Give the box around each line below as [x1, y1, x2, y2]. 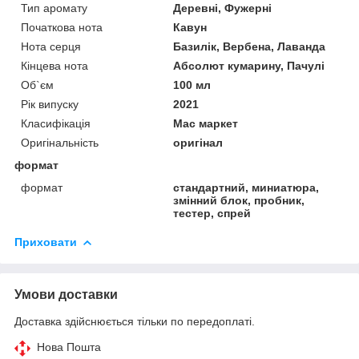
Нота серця [21, 39, 81, 53]
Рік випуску [21, 97, 79, 111]
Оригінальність [21, 135, 99, 149]
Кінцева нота [21, 58, 88, 72]
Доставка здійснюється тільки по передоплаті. [14, 314, 255, 328]
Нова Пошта [37, 340, 101, 353]
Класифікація [21, 116, 91, 130]
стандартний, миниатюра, [173, 180, 320, 194]
